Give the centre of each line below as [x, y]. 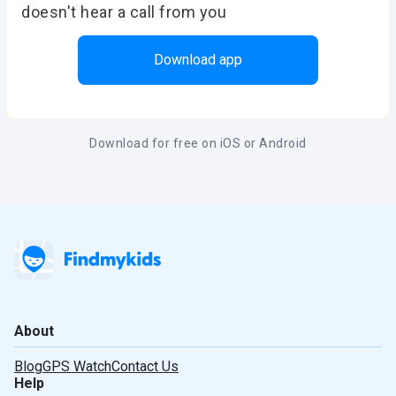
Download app [198, 60]
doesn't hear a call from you [124, 11]
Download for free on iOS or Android [198, 143]
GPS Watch [77, 366]
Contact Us [145, 366]
